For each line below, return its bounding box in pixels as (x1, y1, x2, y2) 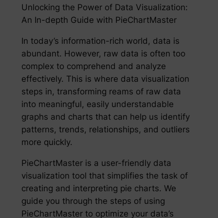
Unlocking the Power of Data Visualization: (21, 2, 188, 13)
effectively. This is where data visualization (21, 73, 189, 84)
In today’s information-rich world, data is (21, 36, 180, 46)
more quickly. (21, 137, 73, 147)
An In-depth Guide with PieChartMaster (21, 15, 177, 25)
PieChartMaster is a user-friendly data (21, 158, 171, 168)
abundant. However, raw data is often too (21, 48, 185, 58)
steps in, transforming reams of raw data (21, 86, 181, 96)
